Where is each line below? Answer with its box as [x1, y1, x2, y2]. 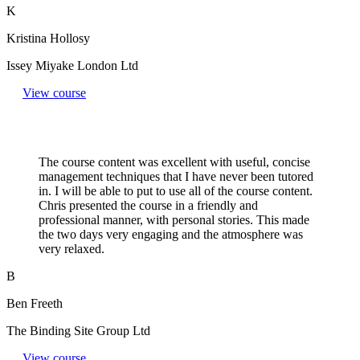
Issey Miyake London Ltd [6, 58, 138, 72]
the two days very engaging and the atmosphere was [39, 227, 303, 241]
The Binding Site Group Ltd [6, 323, 150, 337]
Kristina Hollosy [6, 31, 90, 45]
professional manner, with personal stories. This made [39, 212, 309, 227]
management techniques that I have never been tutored [39, 169, 313, 183]
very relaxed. [39, 241, 104, 256]
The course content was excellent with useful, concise [39, 154, 310, 169]
